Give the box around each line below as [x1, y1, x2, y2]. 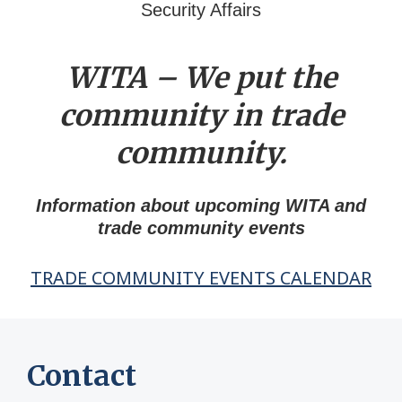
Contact [27, 357, 136, 394]
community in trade [58, 97, 344, 134]
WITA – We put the [66, 59, 336, 96]
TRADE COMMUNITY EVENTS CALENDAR [31, 265, 371, 290]
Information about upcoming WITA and [36, 195, 366, 215]
